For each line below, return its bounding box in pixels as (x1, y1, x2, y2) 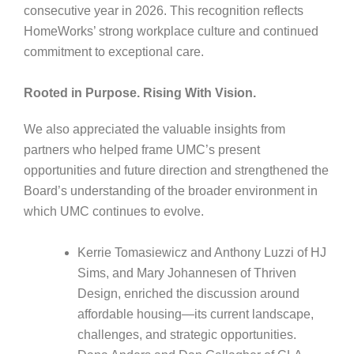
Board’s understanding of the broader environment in (23, 183, 318, 198)
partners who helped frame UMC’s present (23, 142, 260, 156)
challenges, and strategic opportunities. (77, 327, 296, 341)
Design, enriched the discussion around (77, 286, 299, 300)
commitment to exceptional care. (23, 45, 204, 59)
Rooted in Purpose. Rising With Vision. (23, 85, 256, 100)
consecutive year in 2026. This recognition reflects (23, 4, 303, 18)
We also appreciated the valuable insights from (23, 122, 285, 136)
